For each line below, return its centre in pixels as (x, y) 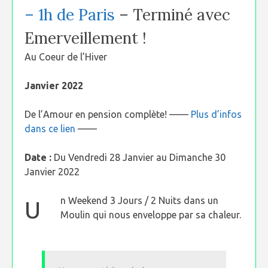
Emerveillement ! (86, 38)
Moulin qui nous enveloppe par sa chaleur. (151, 215)
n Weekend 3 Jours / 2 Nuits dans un (139, 200)
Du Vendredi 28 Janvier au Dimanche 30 (138, 157)
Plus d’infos (216, 114)
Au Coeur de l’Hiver (66, 57)
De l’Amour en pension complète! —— (108, 114)
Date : (38, 157)
